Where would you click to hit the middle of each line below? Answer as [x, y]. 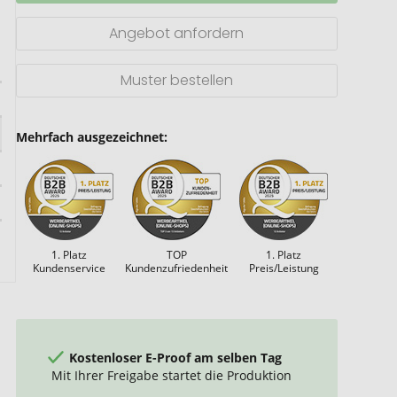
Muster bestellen [176, 80]
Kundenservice [70, 268]
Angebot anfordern [177, 33]
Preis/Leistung [284, 268]
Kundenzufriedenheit [177, 268]
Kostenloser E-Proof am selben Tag [175, 357]
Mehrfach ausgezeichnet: [91, 137]
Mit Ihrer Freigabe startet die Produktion [171, 375]
